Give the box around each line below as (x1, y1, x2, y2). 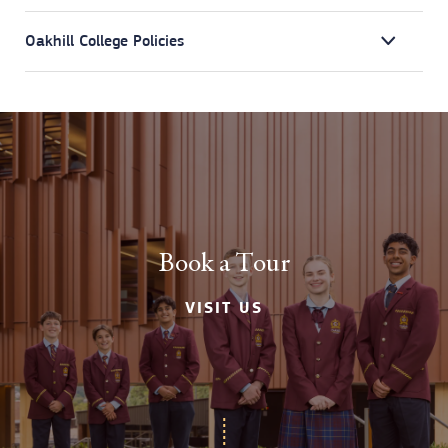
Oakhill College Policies (25, 30, 184, 51)
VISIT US (185, 298, 263, 319)
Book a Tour (158, 246, 290, 281)
